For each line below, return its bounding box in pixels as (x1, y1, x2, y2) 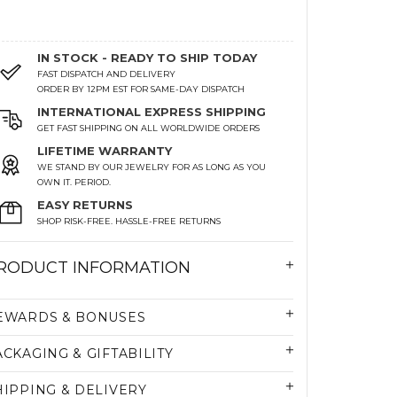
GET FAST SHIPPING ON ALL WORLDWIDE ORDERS (37, 122, 261, 133)
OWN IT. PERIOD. (37, 176, 112, 187)
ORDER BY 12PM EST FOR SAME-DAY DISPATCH (37, 83, 245, 94)
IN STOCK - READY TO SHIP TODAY (37, 50, 258, 65)
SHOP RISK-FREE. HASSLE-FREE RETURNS (37, 215, 222, 226)
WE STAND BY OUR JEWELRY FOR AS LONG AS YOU (37, 161, 267, 172)
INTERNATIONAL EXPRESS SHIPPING (37, 104, 267, 119)
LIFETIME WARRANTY (37, 143, 173, 158)
